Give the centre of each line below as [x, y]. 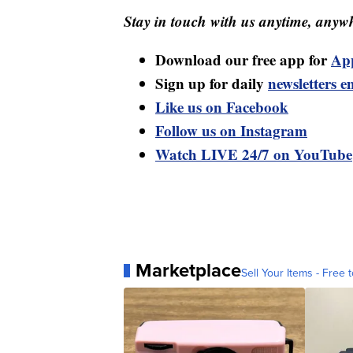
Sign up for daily [212, 84]
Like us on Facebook [222, 107]
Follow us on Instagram [231, 131]
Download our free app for [243, 60]
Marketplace [188, 271]
